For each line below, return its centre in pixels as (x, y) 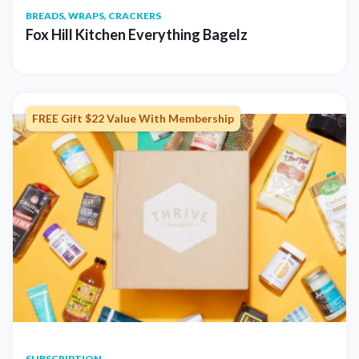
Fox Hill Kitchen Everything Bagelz (137, 35)
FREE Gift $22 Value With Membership (133, 119)
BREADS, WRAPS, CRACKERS (93, 16)
